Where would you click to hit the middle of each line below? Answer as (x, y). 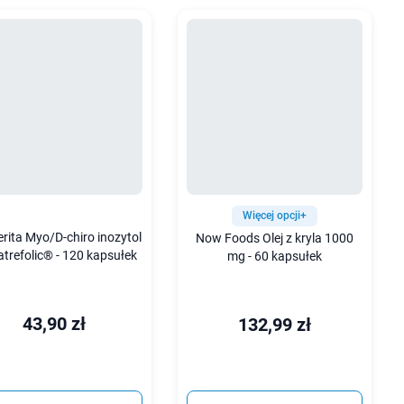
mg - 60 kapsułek (274, 256)
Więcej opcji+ (274, 215)
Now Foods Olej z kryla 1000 (274, 238)
